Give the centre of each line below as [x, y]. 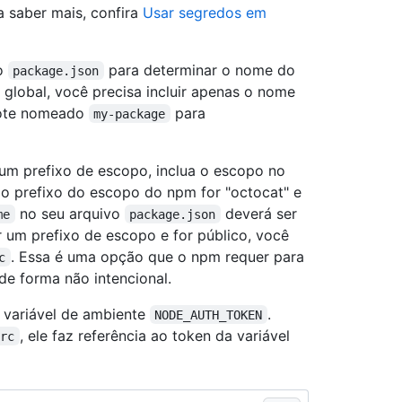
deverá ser [258, 213]
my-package [130, 114]
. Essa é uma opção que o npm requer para [159, 256]
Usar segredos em [206, 12]
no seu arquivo [70, 213]
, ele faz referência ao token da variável [157, 335]
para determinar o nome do [201, 70]
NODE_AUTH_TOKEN [209, 315]
